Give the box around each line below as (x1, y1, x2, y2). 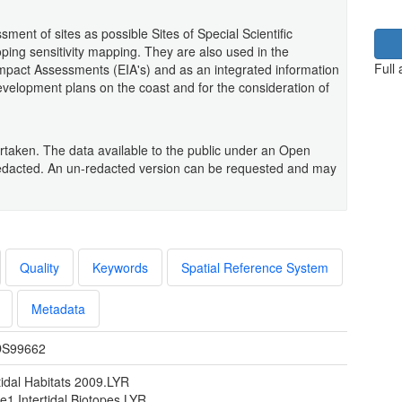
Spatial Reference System (181, 258, 328, 276)
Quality (20, 258, 59, 276)
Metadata (31, 299, 85, 318)
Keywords (92, 258, 148, 276)
